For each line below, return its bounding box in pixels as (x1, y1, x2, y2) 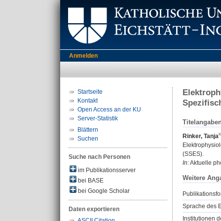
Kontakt (77, 97, 98, 104)
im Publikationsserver (76, 167, 136, 174)
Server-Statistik (77, 115, 118, 122)
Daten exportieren (69, 206, 119, 213)
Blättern (77, 126, 98, 133)
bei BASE (76, 177, 104, 184)
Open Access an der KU (77, 106, 141, 113)
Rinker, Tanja (183, 133, 219, 140)
